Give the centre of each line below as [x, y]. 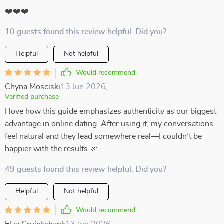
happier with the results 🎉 [51, 149]
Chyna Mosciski [33, 87]
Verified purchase [32, 97]
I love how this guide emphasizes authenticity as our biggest [111, 111]
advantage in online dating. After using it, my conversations [109, 124]
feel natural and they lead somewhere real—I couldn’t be [103, 136]
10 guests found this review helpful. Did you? [86, 32]
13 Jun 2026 [83, 87]
